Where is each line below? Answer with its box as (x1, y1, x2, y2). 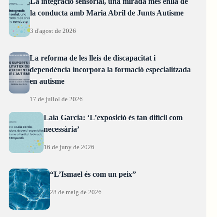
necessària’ (43, 125, 79, 134)
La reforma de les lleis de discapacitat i (29, 54, 155, 62)
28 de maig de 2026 (49, 189, 102, 196)
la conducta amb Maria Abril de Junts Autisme (30, 9, 184, 17)
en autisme (29, 77, 64, 86)
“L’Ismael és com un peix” (49, 170, 136, 179)
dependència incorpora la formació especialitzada (29, 65, 191, 74)
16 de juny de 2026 (43, 144, 94, 151)
